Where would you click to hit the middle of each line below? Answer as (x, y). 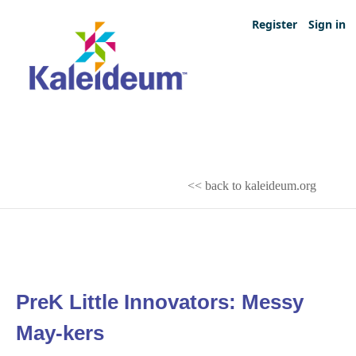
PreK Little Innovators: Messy (160, 302)
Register (275, 24)
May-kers (60, 333)
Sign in (327, 24)
